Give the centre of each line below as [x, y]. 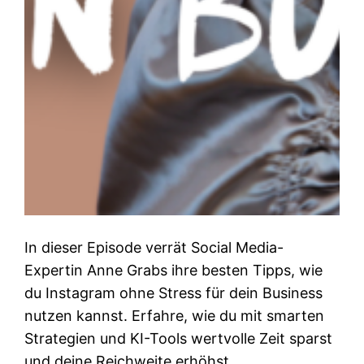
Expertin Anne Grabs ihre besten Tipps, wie [174, 271]
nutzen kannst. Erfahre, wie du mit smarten [175, 316]
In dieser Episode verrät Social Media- [154, 248]
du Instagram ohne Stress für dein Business [174, 293]
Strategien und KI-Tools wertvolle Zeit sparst [179, 339]
